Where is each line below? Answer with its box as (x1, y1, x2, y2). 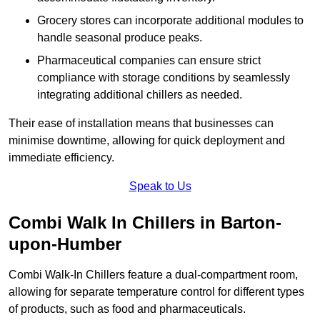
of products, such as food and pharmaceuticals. (9, 303, 246, 316)
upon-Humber (9, 234, 121, 254)
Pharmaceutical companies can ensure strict (37, 54, 261, 67)
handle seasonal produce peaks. (37, 31, 202, 44)
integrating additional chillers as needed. (37, 89, 242, 101)
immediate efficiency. (9, 151, 114, 164)
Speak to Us (129, 180, 191, 193)
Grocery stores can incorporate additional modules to (37, 14, 304, 27)
